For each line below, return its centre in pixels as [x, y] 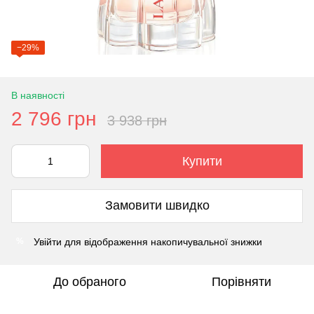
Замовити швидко [157, 206]
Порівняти [241, 281]
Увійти [48, 241]
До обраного [90, 281]
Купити [202, 161]
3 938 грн [137, 120]
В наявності [38, 95]
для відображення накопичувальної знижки [162, 241]
